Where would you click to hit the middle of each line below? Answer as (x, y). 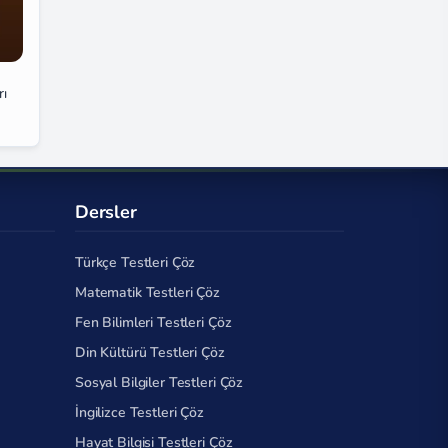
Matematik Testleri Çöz (147, 292)
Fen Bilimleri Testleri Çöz (153, 322)
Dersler (106, 211)
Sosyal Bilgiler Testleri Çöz (159, 382)
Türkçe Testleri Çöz (135, 262)
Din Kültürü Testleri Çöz (150, 352)
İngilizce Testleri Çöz (139, 412)
